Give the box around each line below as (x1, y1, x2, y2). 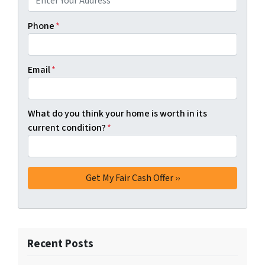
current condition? (28, 121, 106, 134)
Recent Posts (27, 235, 93, 252)
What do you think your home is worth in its (28, 106, 207, 120)
